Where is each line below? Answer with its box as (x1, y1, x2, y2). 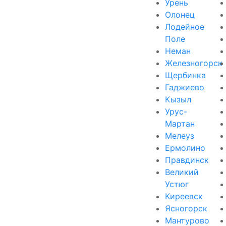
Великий (165, 166, 199, 177)
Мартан (165, 118, 195, 129)
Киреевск (165, 191, 203, 201)
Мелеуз (165, 130, 194, 141)
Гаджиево (165, 82, 204, 92)
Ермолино (165, 142, 205, 153)
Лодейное (165, 21, 204, 32)
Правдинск (165, 154, 209, 165)
